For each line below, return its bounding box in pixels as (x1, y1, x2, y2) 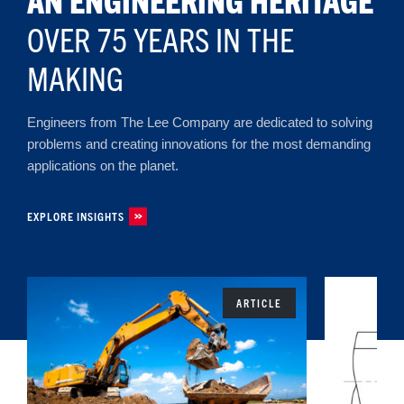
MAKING (27, 57, 124, 98)
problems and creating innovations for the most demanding (27, 136, 371, 151)
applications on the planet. (27, 158, 179, 173)
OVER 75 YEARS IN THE (27, 18, 294, 60)
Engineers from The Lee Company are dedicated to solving (27, 115, 372, 130)
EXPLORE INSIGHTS (27, 208, 124, 224)
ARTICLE (236, 296, 282, 310)
